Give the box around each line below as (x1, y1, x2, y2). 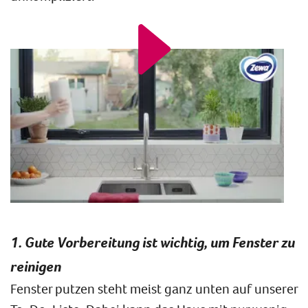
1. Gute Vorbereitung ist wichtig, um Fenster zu (10, 232, 295, 252)
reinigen (10, 256, 61, 276)
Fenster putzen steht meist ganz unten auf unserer (10, 279, 298, 297)
